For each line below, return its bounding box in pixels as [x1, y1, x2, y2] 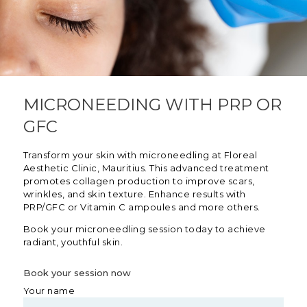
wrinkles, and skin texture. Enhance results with [23, 188, 246, 200]
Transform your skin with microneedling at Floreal [23, 149, 258, 161]
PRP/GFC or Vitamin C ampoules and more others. [23, 201, 260, 213]
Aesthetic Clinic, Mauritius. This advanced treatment [23, 162, 269, 174]
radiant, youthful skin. [23, 236, 123, 248]
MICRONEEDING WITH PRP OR [23, 95, 282, 115]
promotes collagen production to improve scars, [23, 175, 255, 187]
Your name [23, 285, 75, 297]
